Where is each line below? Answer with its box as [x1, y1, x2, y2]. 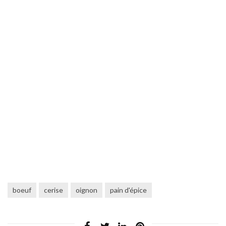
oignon [76, 185, 97, 194]
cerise [44, 185, 63, 194]
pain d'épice [110, 185, 147, 194]
